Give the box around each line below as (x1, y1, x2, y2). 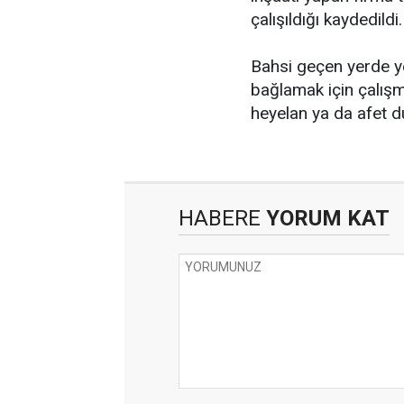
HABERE (179, 206, 261, 231)
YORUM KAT (261, 206, 390, 231)
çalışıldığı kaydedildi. (251, 9, 402, 30)
